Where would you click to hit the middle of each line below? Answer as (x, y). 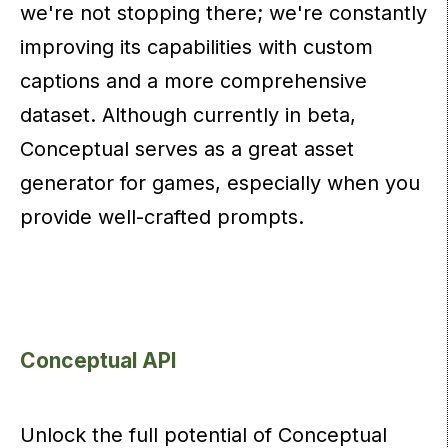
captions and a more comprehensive (193, 81)
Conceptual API (98, 361)
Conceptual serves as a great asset (187, 149)
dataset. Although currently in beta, (188, 115)
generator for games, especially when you (220, 183)
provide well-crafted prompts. (165, 217)
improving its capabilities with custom (196, 47)
